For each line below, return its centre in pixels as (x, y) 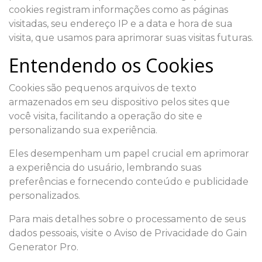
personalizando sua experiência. (83, 130)
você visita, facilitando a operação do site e (106, 116)
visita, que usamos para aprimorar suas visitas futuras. (131, 38)
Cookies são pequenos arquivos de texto (103, 88)
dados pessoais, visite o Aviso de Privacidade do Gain (128, 233)
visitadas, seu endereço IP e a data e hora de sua (120, 24)
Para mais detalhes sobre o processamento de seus (127, 219)
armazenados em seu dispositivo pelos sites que (119, 102)
